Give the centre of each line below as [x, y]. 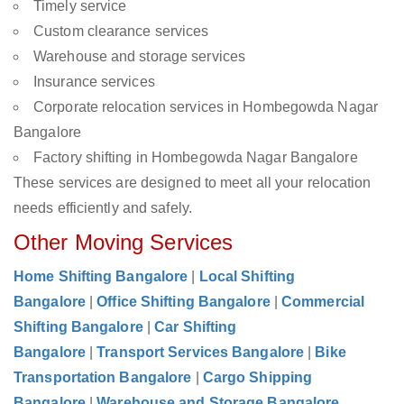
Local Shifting [247, 277]
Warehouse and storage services [139, 57]
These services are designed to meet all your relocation [193, 183]
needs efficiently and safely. [103, 208]
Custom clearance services [121, 32]
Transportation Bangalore [103, 378]
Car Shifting [196, 327]
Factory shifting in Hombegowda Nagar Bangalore [196, 158]
